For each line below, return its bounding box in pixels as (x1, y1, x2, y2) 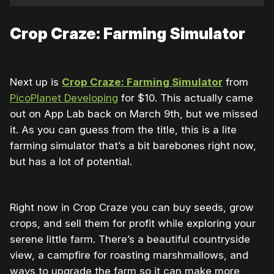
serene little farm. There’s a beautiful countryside (10, 233, 250, 246)
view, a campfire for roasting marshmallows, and (10, 249, 248, 262)
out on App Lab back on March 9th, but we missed (10, 108, 257, 120)
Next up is (10, 76, 62, 89)
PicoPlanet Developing (10, 92, 118, 105)
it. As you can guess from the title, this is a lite (10, 124, 237, 136)
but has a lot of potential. (10, 155, 132, 168)
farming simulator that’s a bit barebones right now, (10, 139, 256, 152)
